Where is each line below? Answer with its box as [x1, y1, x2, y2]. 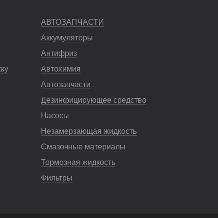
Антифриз [40, 49, 77, 57]
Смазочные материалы [40, 143, 126, 151]
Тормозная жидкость [40, 158, 115, 166]
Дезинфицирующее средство [40, 96, 146, 104]
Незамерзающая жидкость [40, 127, 137, 135]
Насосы [40, 111, 69, 120]
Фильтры [40, 174, 73, 182]
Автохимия [40, 65, 81, 73]
